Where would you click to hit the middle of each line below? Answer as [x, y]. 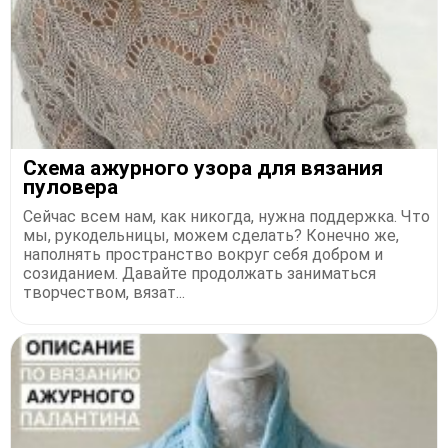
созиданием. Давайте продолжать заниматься [199, 274]
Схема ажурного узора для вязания [203, 168]
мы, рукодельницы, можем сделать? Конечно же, [211, 236]
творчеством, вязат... [104, 293]
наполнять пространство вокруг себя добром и [203, 255]
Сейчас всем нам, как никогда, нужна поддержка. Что [226, 217]
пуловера [70, 187]
